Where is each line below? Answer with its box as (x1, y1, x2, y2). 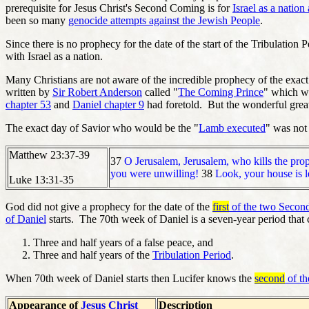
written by (6, 86, 52, 98)
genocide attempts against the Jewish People (68, 14, 260, 26)
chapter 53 (6, 98, 51, 110)
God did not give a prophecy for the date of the (6, 200, 212, 212)
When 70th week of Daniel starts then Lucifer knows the (6, 272, 255, 284)
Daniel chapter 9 (72, 98, 144, 110)
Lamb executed (199, 121, 266, 134)
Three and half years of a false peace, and (33, 236, 213, 248)
